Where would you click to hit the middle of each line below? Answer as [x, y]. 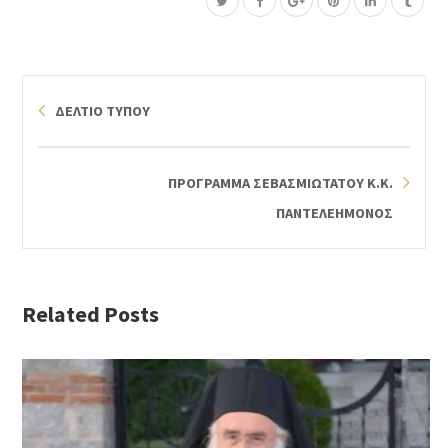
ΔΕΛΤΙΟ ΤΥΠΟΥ [103, 111]
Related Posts [91, 314]
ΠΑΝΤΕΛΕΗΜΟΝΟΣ [334, 213]
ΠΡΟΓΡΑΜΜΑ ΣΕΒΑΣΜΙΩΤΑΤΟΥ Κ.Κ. [280, 183]
